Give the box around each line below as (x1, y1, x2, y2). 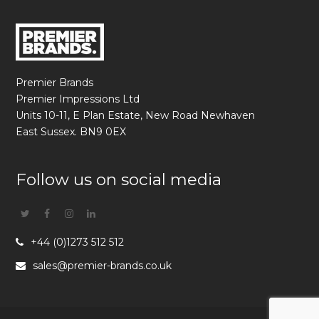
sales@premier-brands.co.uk (33, 259, 172, 273)
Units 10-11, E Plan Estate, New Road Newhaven (16, 109, 256, 122)
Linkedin (95, 207, 137, 221)
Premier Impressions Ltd (16, 93, 140, 106)
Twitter (29, 207, 65, 221)
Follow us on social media (16, 169, 222, 190)
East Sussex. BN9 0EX (16, 125, 127, 139)
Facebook (50, 207, 100, 221)
